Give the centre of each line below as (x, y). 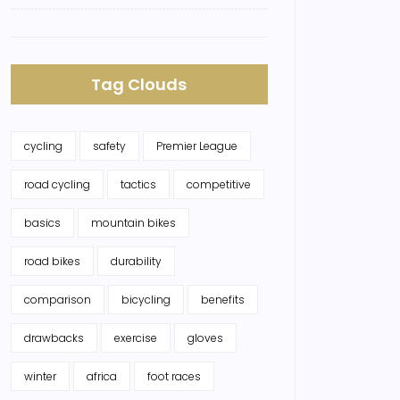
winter (40, 376)
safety (109, 146)
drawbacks (54, 338)
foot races (174, 376)
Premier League (197, 146)
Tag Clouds (139, 84)
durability (136, 261)
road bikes (52, 261)
